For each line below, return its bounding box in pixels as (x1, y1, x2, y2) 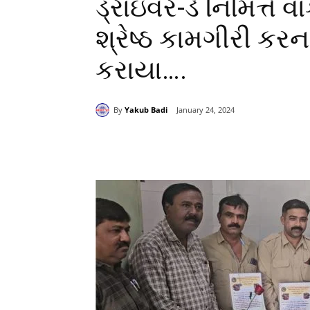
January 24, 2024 (176, 104, 235, 116)
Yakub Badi (125, 104, 167, 115)
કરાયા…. (95, 54, 187, 85)
